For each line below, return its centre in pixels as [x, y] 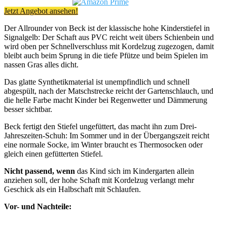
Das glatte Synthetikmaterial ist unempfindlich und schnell [97, 82]
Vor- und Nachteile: [38, 206]
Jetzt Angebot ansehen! [41, 11]
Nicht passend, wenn [40, 171]
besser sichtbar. [28, 109]
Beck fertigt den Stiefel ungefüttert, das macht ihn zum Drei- [100, 126]
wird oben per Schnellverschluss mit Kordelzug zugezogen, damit [109, 46]
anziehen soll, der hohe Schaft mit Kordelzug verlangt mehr [99, 180]
